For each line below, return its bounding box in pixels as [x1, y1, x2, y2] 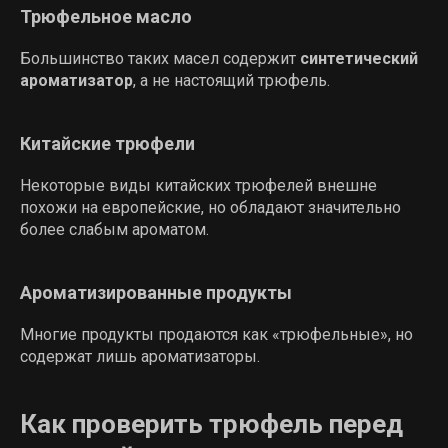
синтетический [300, 49, 418, 68]
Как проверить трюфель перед [20, 409, 403, 439]
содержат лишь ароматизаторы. [20, 347, 260, 366]
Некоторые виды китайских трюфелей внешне [20, 176, 377, 195]
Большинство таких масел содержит [20, 49, 300, 68]
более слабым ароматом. [20, 220, 209, 239]
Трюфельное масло [20, 6, 192, 27]
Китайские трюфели [20, 133, 195, 154]
